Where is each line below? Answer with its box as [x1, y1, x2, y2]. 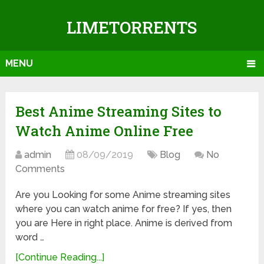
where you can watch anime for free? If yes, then [15, 203, 232, 215]
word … [15, 232, 45, 243]
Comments [15, 163, 65, 175]
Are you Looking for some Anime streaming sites [15, 189, 231, 201]
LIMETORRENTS [67, 16, 197, 38]
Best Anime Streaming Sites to [15, 102, 222, 121]
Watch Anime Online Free [15, 121, 194, 141]
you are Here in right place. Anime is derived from [15, 217, 233, 229]
